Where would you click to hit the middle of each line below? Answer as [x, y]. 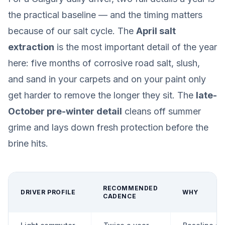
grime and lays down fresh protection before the [108, 127]
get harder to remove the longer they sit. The [102, 95]
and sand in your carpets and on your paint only [107, 79]
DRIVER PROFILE [48, 192]
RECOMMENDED [131, 188]
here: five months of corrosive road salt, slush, [104, 63]
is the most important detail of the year [136, 47]
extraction [31, 47]
